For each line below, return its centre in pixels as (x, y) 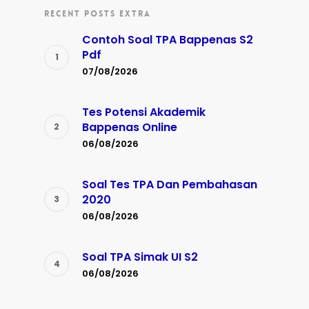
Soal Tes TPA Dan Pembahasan (170, 185)
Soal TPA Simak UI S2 (140, 257)
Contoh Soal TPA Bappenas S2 (168, 40)
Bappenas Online (130, 128)
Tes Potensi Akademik (144, 112)
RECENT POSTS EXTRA (98, 14)
